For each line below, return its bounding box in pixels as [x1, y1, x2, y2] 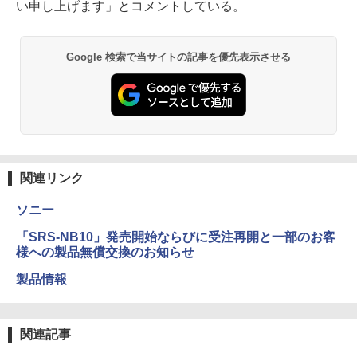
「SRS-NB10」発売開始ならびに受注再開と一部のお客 [16, 229, 335, 244]
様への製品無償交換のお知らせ [16, 245, 194, 259]
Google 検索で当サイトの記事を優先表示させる [65, 51, 292, 64]
